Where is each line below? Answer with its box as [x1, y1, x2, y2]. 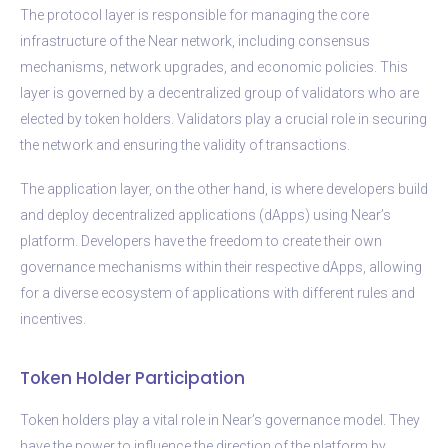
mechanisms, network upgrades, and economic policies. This [20, 58, 408, 75]
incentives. [20, 310, 86, 327]
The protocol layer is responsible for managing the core [20, 6, 369, 23]
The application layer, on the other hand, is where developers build [20, 180, 428, 197]
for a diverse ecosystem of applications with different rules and [20, 284, 415, 301]
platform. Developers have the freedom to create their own [20, 232, 382, 249]
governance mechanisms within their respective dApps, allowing [20, 258, 422, 275]
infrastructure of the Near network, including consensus [20, 32, 370, 49]
